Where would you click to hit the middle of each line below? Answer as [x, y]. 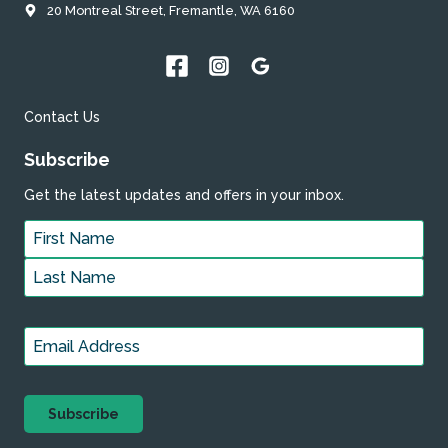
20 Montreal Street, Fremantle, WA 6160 [170, 11]
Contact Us [62, 117]
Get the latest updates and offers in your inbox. [184, 194]
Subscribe [67, 159]
